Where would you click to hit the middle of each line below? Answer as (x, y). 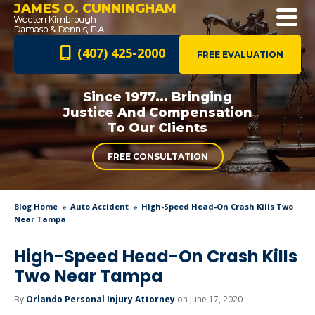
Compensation (199, 112)
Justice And (104, 112)
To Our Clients (157, 128)
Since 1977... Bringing (157, 97)
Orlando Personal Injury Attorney (101, 299)
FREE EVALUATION (240, 54)
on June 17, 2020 (209, 299)
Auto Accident (99, 206)
